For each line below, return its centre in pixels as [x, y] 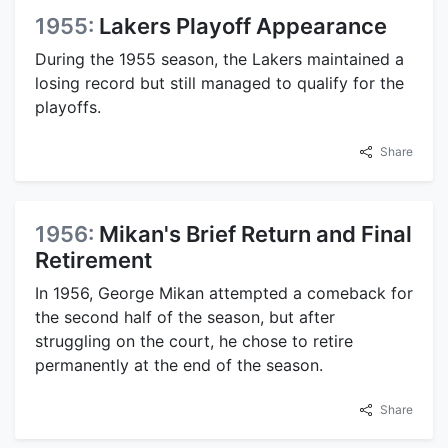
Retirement [93, 260]
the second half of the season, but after [185, 317]
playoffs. [68, 107]
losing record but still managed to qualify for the [219, 83]
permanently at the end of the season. [179, 365]
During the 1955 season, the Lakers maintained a [219, 59]
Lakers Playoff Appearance [243, 26]
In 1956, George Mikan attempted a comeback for [224, 293]
